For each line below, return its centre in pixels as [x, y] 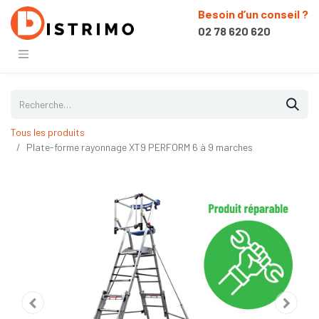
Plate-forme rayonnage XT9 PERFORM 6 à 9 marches [140, 147]
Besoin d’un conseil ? [253, 14]
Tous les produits [48, 132]
